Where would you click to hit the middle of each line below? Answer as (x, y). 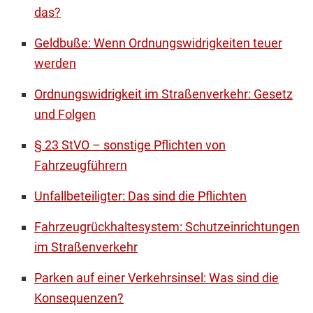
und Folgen (65, 115)
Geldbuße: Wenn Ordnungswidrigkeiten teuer (158, 43)
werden (55, 64)
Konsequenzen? (79, 298)
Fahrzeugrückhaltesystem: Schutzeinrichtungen (167, 227)
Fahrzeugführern (80, 166)
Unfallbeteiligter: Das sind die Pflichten (140, 196)
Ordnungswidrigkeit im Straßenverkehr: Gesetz (163, 94)
